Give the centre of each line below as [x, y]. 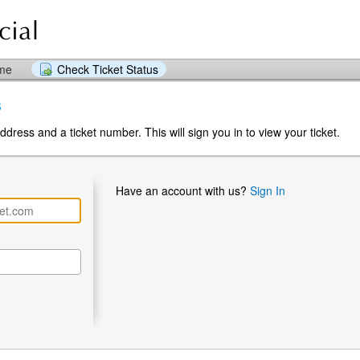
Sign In [268, 190]
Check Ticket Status [108, 69]
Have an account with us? [183, 190]
